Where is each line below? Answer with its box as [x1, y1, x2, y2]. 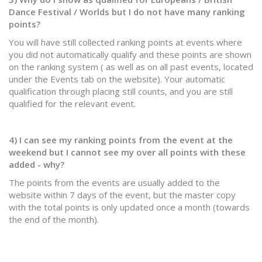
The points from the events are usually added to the [9, 177, 220, 188]
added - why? [9, 158, 64, 170]
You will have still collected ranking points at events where [9, 36, 242, 48]
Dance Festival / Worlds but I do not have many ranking [9, 6, 245, 18]
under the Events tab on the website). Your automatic [9, 73, 225, 85]
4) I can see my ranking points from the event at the [9, 134, 233, 146]
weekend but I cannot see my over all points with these [9, 146, 246, 158]
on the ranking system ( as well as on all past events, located [9, 61, 253, 73]
